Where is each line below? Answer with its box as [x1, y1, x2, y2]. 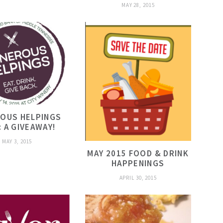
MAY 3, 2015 [1, 138, 32, 145]
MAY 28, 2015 [121, 1, 155, 8]
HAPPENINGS [111, 157, 165, 169]
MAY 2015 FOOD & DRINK [87, 147, 189, 159]
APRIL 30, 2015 [119, 174, 157, 181]
